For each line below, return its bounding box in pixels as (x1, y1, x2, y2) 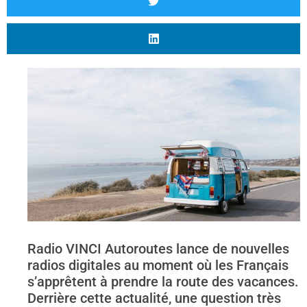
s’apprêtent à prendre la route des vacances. (27, 273, 299, 290)
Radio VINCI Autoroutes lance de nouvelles (27, 240, 289, 257)
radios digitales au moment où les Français (27, 256, 288, 273)
